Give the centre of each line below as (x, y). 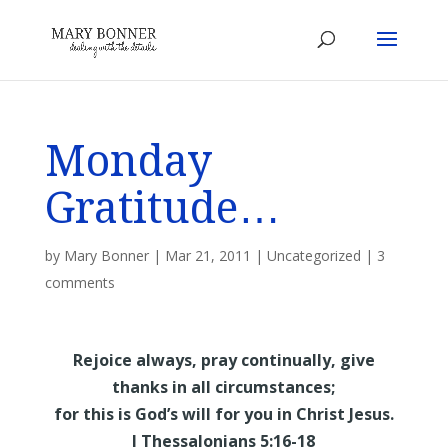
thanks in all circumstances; (224, 387)
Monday (128, 161)
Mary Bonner (106, 255)
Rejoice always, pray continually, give (223, 360)
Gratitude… (162, 208)
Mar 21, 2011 (207, 255)
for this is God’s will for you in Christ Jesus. (223, 414)
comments (79, 282)
